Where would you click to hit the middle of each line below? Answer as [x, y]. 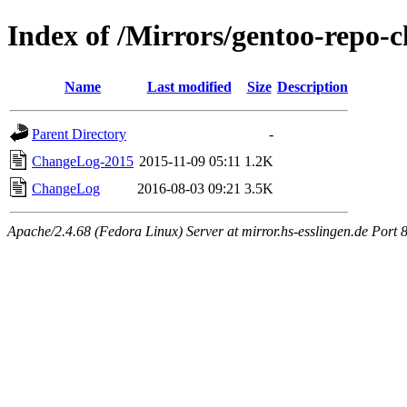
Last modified [189, 86]
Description [313, 86]
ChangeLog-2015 [83, 161]
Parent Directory [79, 134]
